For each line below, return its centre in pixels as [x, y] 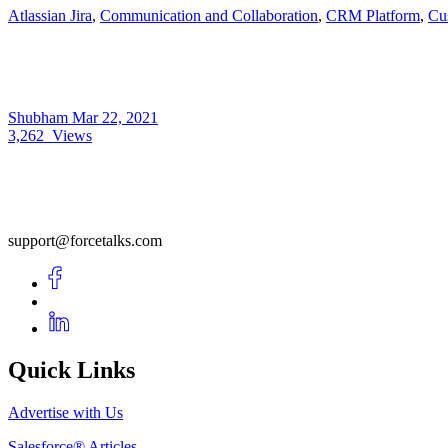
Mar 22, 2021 [115, 117]
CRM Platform [373, 15]
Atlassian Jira [50, 15]
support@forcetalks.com [85, 240]
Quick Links [71, 370]
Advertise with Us [65, 413]
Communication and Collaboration [209, 15]
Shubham [40, 117]
